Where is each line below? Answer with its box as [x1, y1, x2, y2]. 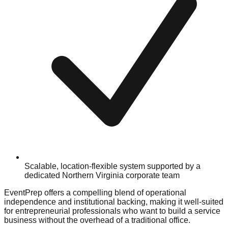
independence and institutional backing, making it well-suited [4, 197, 223, 207]
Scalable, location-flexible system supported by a [24, 162, 201, 171]
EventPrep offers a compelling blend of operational [4, 188, 186, 197]
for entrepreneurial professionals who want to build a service [4, 207, 220, 216]
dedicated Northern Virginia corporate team [24, 171, 180, 180]
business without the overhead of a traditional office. [4, 216, 190, 225]
